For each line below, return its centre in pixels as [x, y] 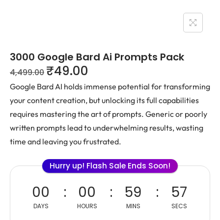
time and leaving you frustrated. [66, 141]
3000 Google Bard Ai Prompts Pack [97, 57]
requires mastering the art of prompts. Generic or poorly [109, 114]
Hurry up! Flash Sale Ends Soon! [110, 166]
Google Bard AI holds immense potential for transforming [110, 86]
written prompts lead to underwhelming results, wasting [107, 128]
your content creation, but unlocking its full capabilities [104, 100]
